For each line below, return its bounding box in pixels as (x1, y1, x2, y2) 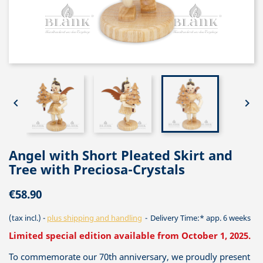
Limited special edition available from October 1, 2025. (9, 230, 251, 241)
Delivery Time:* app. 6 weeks (149, 213, 251, 223)
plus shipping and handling (47, 213, 142, 223)
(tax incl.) (9, 213, 43, 223)
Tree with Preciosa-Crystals (9, 160, 185, 178)
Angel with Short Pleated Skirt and (9, 146, 232, 164)
